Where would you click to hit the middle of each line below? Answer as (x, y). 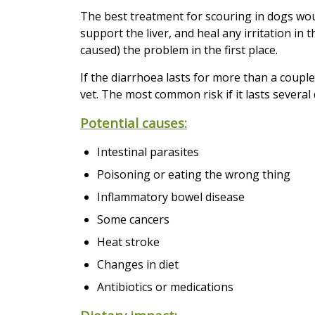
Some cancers (133, 219)
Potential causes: (134, 122)
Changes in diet (138, 264)
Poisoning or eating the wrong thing (194, 174)
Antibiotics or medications (165, 287)
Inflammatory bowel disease (171, 197)
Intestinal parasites (148, 152)
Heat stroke (128, 242)
